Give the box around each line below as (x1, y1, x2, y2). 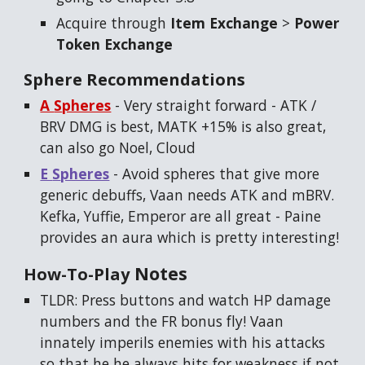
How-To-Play (24, 263, 130, 286)
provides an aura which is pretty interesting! (40, 227, 340, 248)
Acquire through (56, 13, 171, 33)
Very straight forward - (120, 95, 281, 116)
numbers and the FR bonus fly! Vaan (40, 311, 284, 332)
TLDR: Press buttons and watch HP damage (40, 290, 332, 310)
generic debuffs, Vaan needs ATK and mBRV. (40, 185, 335, 205)
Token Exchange (56, 34, 174, 55)
